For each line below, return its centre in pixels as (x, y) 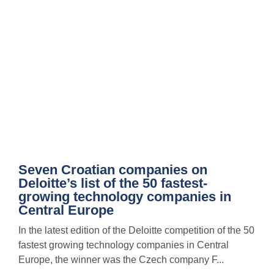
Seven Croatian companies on (113, 170)
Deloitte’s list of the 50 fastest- (113, 183)
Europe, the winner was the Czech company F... (121, 260)
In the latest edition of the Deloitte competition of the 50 (136, 231)
